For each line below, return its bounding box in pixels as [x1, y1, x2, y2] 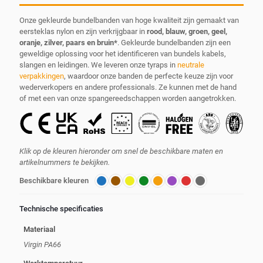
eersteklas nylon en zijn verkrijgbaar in [19, 27, 147, 36]
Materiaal [23, 225, 55, 234]
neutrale [177, 60, 204, 70]
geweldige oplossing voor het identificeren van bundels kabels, [19, 49, 226, 59]
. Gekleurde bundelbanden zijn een [117, 38, 231, 48]
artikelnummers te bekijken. [19, 157, 110, 167]
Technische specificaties [19, 204, 103, 213]
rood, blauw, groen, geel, [147, 27, 227, 36]
